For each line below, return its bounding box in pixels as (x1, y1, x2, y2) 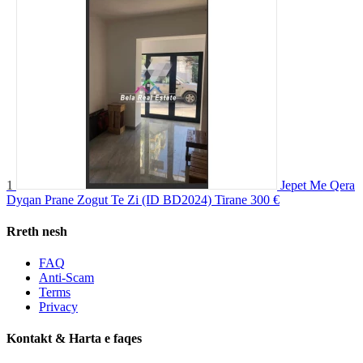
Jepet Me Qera (280, 177, 355, 192)
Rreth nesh (6, 224, 67, 238)
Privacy (39, 300, 78, 314)
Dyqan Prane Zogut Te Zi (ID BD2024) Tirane (6, 192, 247, 207)
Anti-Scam (39, 271, 94, 285)
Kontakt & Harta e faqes (6, 331, 142, 346)
